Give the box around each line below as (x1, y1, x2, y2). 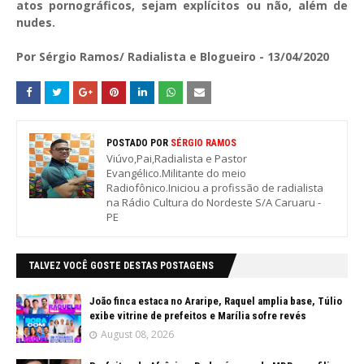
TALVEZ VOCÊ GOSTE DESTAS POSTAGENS (28, 260, 214, 271)
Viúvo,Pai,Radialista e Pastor (106, 151, 247, 166)
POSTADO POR (106, 137, 168, 149)
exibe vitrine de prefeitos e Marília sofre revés (89, 310, 306, 322)
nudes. (16, 15, 55, 30)
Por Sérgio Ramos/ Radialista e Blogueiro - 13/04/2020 (16, 49, 329, 64)
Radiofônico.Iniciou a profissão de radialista (106, 180, 323, 195)
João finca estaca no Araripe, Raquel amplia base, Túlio (89, 295, 342, 307)
